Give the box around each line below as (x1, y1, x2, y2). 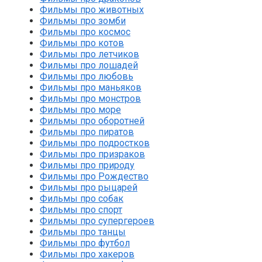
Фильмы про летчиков (40, 49, 139, 60)
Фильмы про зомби (40, 15, 126, 27)
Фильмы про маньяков (40, 82, 142, 94)
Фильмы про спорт (40, 204, 122, 216)
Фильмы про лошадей (40, 60, 138, 71)
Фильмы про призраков (40, 149, 145, 160)
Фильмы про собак (40, 193, 123, 205)
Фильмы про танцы (40, 226, 126, 238)
